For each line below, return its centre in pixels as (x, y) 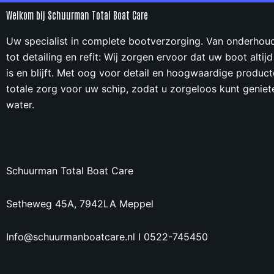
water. (20, 105)
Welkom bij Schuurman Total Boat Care (77, 15)
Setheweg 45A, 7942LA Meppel (80, 204)
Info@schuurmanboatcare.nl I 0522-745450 (107, 237)
